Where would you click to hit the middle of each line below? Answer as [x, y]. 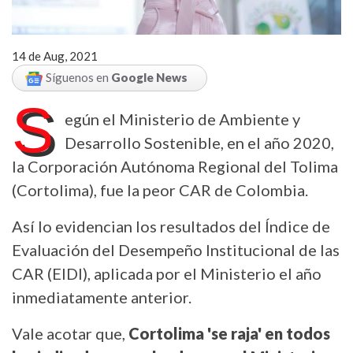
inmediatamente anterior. [102, 297]
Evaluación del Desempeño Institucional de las [176, 250]
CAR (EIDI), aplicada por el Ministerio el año [167, 274]
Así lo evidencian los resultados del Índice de [171, 227]
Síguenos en [78, 77]
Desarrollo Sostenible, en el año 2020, [199, 143]
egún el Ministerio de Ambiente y [182, 119]
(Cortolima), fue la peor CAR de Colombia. [160, 190]
